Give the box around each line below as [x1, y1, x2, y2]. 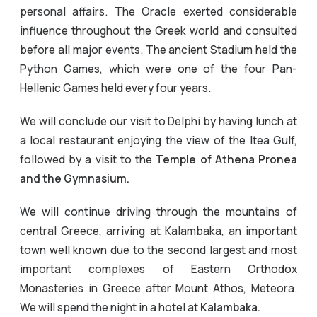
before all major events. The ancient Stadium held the [20, 42, 297, 57]
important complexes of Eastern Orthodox [20, 261, 297, 277]
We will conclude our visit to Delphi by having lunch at [20, 113, 297, 129]
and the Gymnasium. [20, 171, 129, 186]
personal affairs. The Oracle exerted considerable [20, 4, 297, 19]
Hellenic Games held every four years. [20, 80, 211, 96]
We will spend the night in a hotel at [20, 299, 200, 315]
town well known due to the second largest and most [20, 242, 297, 258]
